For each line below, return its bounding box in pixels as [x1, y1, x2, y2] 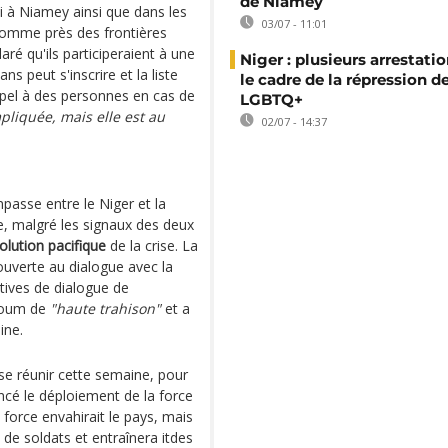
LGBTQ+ [240, 90, 303, 109]
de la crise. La [106, 236, 198, 255]
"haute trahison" [50, 299, 161, 318]
